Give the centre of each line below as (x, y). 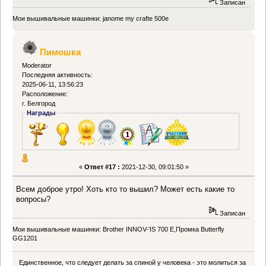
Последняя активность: (58, 75)
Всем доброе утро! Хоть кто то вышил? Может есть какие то (126, 189)
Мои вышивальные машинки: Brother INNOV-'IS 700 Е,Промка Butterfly (118, 229)
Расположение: (45, 94)
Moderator (37, 66)
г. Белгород (39, 104)
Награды (41, 113)
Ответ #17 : (102, 167)
